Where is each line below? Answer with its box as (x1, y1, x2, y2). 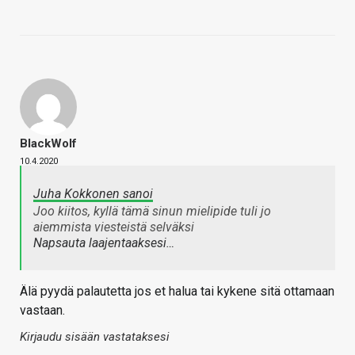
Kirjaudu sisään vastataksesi (20, 330, 170, 345)
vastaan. (20, 303, 65, 319)
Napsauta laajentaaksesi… (33, 235, 174, 251)
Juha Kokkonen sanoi (33, 186, 153, 202)
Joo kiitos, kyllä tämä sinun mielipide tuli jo (33, 204, 271, 219)
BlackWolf (20, 136, 77, 151)
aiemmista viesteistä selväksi (33, 219, 197, 235)
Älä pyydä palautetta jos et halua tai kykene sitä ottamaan (20, 284, 334, 300)
